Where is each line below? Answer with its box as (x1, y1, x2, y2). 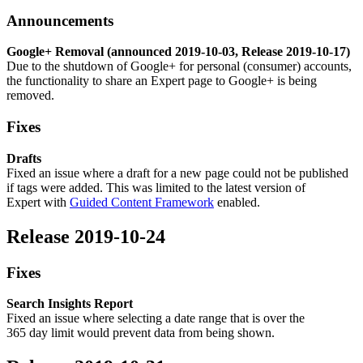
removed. (6, 88, 58, 103)
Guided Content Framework (70, 194, 214, 209)
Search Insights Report (6, 297, 133, 311)
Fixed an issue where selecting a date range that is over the (6, 311, 305, 326)
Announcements (6, 11, 113, 29)
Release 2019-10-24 (6, 225, 165, 247)
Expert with (6, 194, 70, 209)
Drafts (6, 151, 41, 165)
